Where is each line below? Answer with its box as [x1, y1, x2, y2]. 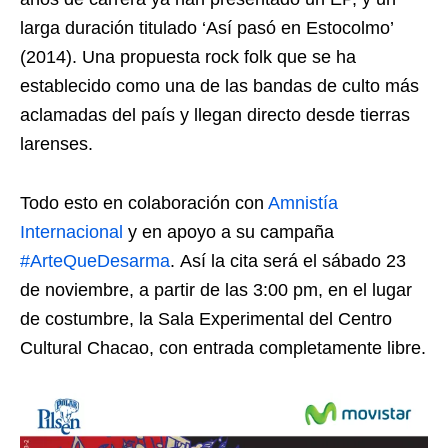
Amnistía [268, 192, 338, 213]
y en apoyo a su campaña [123, 221, 339, 242]
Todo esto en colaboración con [20, 192, 268, 213]
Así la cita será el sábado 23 [180, 250, 406, 271]
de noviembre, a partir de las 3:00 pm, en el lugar [20, 279, 412, 300]
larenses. [20, 133, 93, 154]
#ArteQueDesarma [20, 250, 170, 271]
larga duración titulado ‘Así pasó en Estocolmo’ [20, 17, 393, 38]
